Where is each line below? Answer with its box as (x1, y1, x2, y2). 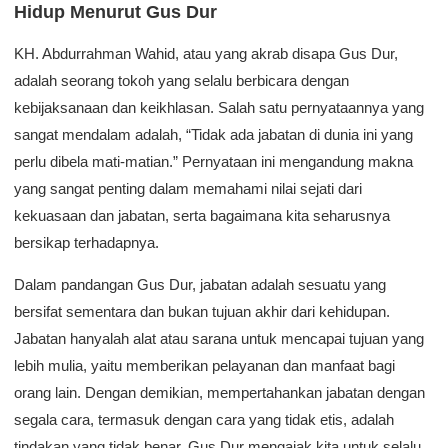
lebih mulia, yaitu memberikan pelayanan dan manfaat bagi (14, 357, 395, 374)
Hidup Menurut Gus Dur (14, 2, 217, 22)
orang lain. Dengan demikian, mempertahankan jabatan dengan (14, 384, 425, 401)
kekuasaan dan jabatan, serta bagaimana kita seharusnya (14, 207, 390, 224)
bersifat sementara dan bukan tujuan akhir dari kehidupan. (14, 303, 390, 320)
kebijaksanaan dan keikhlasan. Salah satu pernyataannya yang (14, 99, 424, 116)
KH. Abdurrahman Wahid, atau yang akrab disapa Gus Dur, (14, 45, 398, 62)
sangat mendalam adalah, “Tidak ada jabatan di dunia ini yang (14, 126, 413, 143)
